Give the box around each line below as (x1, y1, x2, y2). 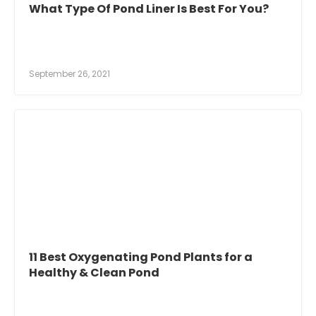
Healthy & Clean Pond (29, 264, 159, 281)
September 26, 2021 (29, 67, 110, 80)
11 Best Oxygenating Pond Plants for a (29, 248, 253, 265)
